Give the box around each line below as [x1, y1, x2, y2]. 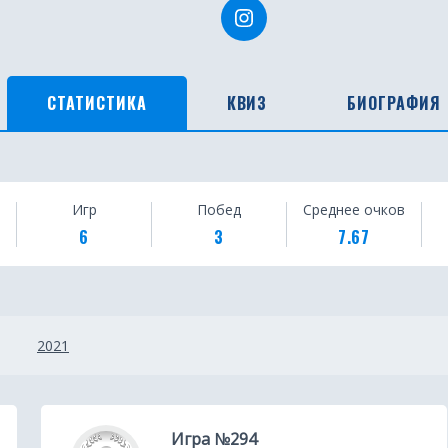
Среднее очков [303, 199, 405, 219]
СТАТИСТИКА [46, 91, 147, 115]
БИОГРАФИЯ [347, 91, 442, 115]
